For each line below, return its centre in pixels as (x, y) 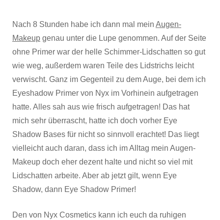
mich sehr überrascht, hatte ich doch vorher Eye (95, 120)
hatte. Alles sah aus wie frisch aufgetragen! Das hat (101, 107)
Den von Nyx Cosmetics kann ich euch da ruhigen (99, 215)
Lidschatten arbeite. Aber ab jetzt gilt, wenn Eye (95, 175)
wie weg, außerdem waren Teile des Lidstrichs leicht (103, 65)
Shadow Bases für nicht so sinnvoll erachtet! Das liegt (106, 134)
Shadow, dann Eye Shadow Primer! (74, 189)
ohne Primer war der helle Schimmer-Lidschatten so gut (109, 52)
